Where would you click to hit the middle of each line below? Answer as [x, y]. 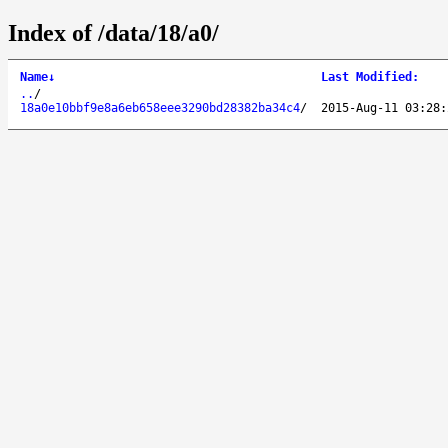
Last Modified [366, 76]
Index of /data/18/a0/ [113, 32]
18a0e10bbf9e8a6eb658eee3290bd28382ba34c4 [160, 107]
